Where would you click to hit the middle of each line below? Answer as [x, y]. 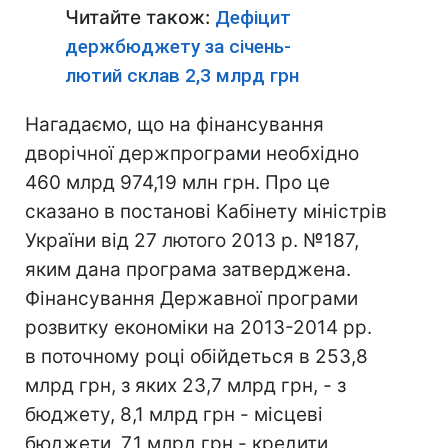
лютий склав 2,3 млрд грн [182, 75]
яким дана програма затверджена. [188, 269]
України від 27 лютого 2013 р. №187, [192, 240]
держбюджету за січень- [178, 46]
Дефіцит [253, 17]
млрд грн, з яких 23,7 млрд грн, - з [185, 385]
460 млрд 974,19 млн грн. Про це [177, 182]
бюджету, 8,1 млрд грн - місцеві [174, 414]
